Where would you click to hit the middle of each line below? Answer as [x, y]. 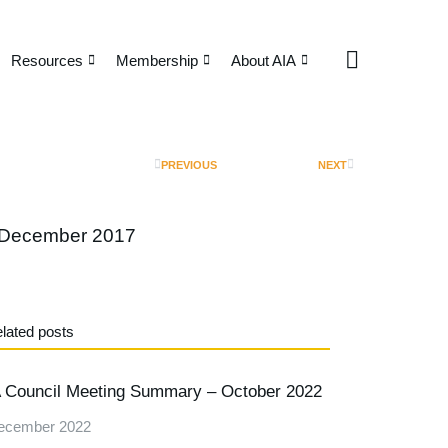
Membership [157, 60]
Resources [47, 60]
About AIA [263, 60]
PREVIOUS [189, 164]
